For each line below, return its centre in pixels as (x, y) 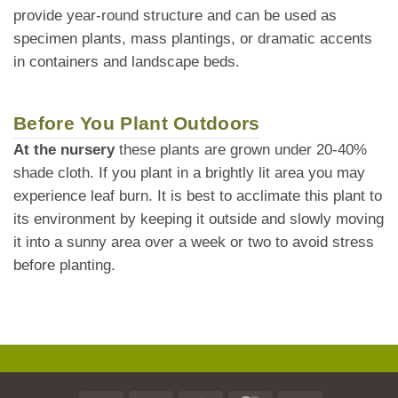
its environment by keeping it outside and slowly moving (199, 219)
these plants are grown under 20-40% (241, 150)
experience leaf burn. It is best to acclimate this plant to (198, 196)
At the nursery (64, 150)
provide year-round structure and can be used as (175, 16)
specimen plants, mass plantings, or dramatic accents (193, 39)
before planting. (64, 266)
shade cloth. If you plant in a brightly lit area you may (189, 173)
